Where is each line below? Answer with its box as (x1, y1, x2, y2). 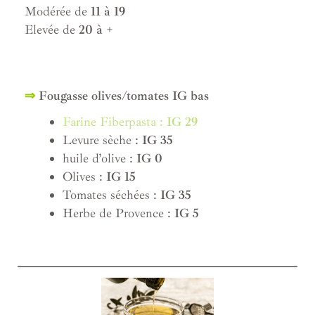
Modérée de (25, 4, 91, 20)
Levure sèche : (63, 132, 142, 148)
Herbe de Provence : (63, 205, 174, 221)
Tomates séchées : (63, 187, 160, 203)
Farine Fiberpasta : (63, 114, 163, 130)
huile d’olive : (63, 150, 136, 167)
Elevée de (25, 22, 79, 38)
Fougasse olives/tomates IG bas (35, 88, 209, 104)
